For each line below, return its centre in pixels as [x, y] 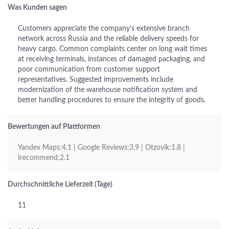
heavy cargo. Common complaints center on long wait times [112, 49]
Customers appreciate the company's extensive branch [104, 29]
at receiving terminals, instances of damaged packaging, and [111, 59]
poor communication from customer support [89, 70]
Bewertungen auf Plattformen [54, 127]
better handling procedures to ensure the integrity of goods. [112, 100]
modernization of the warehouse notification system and [108, 90]
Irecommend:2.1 [44, 158]
